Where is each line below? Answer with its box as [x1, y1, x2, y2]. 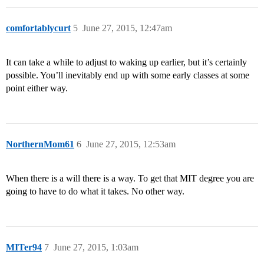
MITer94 [6, 242, 42, 253]
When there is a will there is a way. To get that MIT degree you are [6, 173, 254, 184]
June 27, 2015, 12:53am [86, 139, 176, 150]
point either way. [6, 83, 68, 94]
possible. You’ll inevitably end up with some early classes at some [6, 70, 249, 81]
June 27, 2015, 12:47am [82, 23, 172, 34]
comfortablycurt [6, 23, 71, 34]
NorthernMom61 [6, 139, 74, 150]
